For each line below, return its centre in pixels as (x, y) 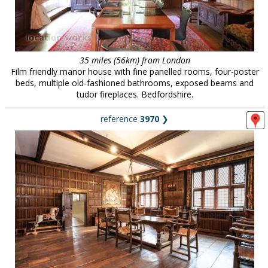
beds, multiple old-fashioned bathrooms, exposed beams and (135, 83)
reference (120, 119)
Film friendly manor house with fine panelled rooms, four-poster (135, 71)
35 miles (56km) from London (135, 60)
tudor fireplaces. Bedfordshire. (135, 94)
